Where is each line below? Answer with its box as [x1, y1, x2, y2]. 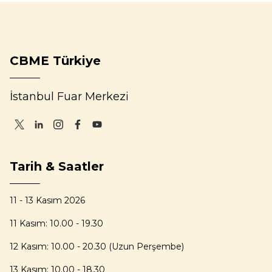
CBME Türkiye [10, 53, 101, 68]
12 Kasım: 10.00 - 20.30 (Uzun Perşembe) [10, 241, 184, 252]
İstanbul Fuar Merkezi [10, 90, 129, 103]
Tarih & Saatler [10, 159, 104, 174]
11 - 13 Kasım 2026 [10, 195, 85, 206]
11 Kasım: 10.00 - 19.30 [10, 218, 103, 229]
